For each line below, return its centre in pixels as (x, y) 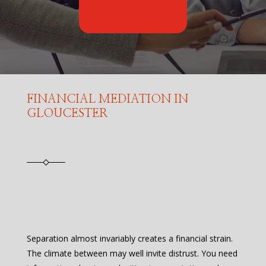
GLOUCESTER (67, 113)
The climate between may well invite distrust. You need (132, 254)
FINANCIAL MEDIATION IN (107, 99)
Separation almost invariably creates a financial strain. (129, 239)
